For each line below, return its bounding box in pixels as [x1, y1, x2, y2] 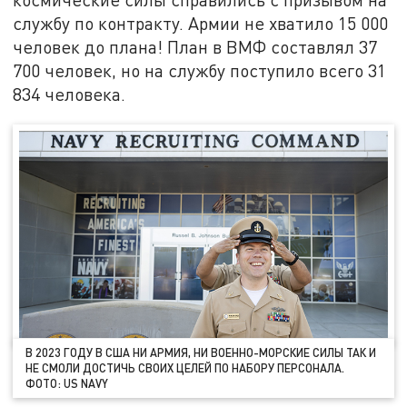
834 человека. [13, 83, 126, 104]
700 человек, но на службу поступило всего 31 [13, 59, 387, 81]
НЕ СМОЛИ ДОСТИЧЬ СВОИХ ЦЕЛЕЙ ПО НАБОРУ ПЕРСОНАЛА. [25, 360, 345, 375]
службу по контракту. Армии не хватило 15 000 [13, 12, 389, 34]
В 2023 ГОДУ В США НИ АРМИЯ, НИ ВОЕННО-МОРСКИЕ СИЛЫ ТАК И [25, 344, 377, 360]
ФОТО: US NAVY [25, 375, 109, 391]
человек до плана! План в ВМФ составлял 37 [13, 35, 378, 57]
